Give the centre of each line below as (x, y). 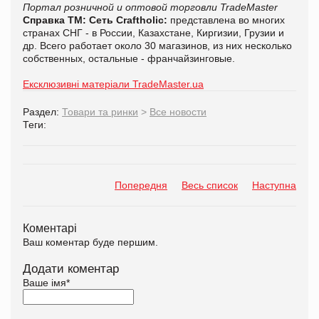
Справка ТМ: (54, 20)
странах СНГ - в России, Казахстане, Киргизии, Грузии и (153, 32)
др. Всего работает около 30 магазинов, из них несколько (157, 45)
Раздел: (42, 111)
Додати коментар (71, 268)
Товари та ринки (100, 111)
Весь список (210, 185)
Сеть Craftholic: (128, 20)
